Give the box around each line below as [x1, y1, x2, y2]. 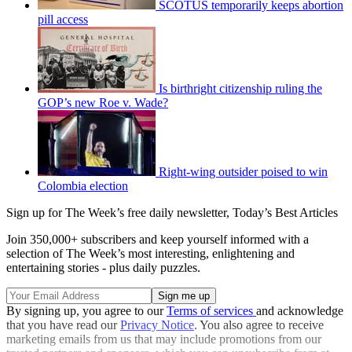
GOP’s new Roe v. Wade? [38, 96, 168, 110]
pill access [38, 13, 88, 27]
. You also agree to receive [194, 318, 324, 332]
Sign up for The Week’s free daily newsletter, [6, 206, 233, 220]
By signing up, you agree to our [6, 304, 167, 318]
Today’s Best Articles [233, 206, 338, 220]
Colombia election [38, 179, 128, 193]
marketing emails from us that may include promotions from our [6, 332, 321, 346]
